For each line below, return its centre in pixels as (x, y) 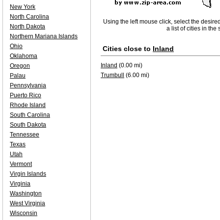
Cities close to (128, 49)
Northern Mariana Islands (44, 36)
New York (23, 7)
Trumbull (112, 75)
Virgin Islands (28, 174)
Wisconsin (24, 213)
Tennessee (25, 135)
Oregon (20, 66)
